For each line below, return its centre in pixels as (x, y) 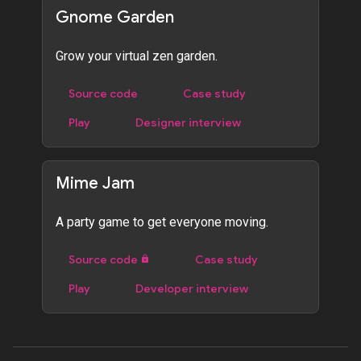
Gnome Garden (114, 17)
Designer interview (188, 122)
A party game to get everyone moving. (162, 222)
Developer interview (191, 288)
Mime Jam (95, 183)
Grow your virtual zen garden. (136, 56)
